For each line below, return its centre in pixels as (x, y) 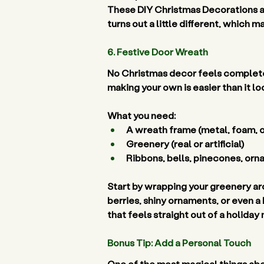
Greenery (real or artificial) (186, 143)
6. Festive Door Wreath (159, 52)
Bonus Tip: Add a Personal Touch (180, 242)
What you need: (141, 115)
